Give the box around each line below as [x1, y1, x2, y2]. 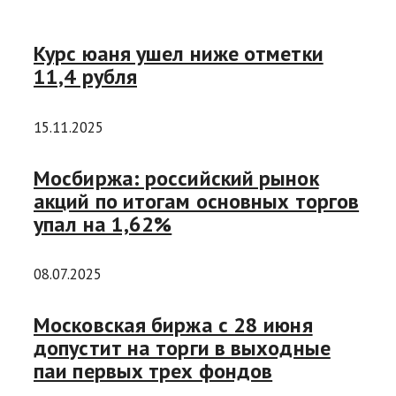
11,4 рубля [34, 62, 137, 90]
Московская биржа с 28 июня [34, 311, 313, 339]
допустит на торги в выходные [34, 334, 331, 362]
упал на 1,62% [34, 209, 172, 238]
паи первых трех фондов [34, 357, 273, 385]
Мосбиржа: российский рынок [34, 164, 319, 192]
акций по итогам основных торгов [34, 187, 360, 215]
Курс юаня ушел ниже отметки [34, 39, 324, 67]
